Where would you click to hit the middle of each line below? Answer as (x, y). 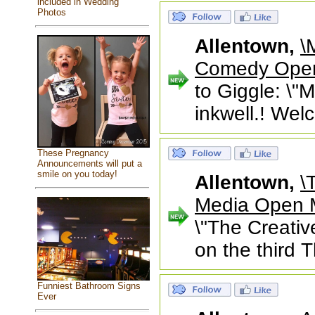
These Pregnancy (73, 153)
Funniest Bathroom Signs (89, 286)
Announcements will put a (89, 163)
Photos (51, 12)
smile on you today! (77, 174)
